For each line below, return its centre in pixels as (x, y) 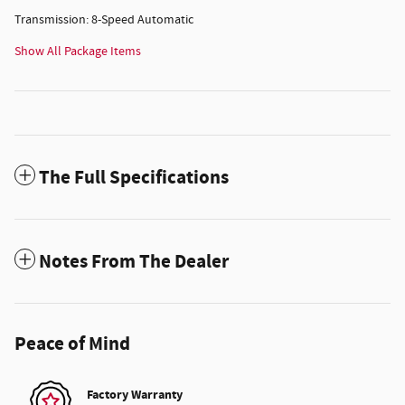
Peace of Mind (72, 344)
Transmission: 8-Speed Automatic (104, 19)
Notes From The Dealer (134, 262)
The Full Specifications (134, 178)
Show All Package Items (78, 51)
